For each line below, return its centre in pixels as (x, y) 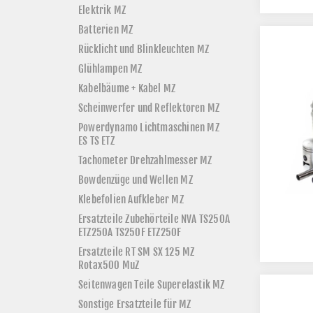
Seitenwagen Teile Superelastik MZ (152, 284)
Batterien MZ (106, 29)
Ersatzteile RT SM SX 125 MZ (137, 252)
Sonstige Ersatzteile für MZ (135, 304)
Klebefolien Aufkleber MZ (131, 199)
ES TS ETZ (96, 140)
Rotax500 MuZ (109, 265)
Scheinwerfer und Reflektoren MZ (149, 108)
